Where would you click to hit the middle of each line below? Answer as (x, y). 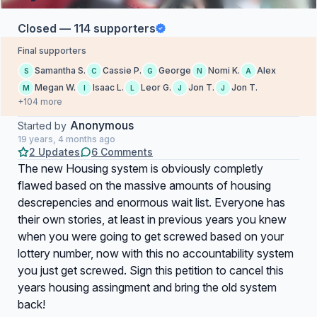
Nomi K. (224, 70)
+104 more (40, 102)
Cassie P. (122, 70)
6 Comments (122, 152)
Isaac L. (108, 87)
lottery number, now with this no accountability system (156, 253)
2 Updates (54, 152)
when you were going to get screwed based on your (151, 236)
